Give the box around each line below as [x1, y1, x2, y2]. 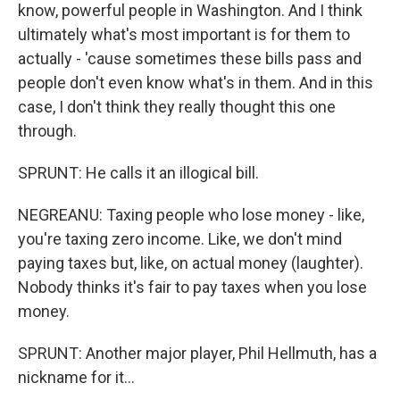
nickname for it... [18, 368, 135, 387]
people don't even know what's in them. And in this [18, 73, 373, 92]
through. [18, 121, 77, 140]
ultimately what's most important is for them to [18, 25, 350, 44]
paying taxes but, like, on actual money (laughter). [18, 254, 363, 272]
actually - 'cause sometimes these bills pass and [18, 49, 362, 68]
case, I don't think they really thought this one [18, 97, 336, 116]
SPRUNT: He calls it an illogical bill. [18, 163, 259, 182]
